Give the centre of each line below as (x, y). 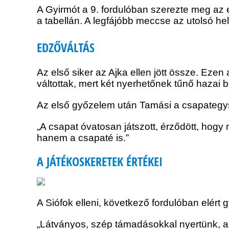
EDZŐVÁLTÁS (66, 48)
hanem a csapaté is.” (83, 138)
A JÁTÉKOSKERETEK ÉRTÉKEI (100, 162)
